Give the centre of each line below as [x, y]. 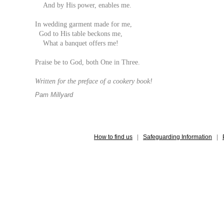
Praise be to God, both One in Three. [87, 62]
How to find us [113, 137]
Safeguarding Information [177, 137]
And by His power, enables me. [83, 5]
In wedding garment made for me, [83, 24]
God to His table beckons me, [78, 34]
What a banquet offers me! [76, 43]
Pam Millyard [54, 95]
